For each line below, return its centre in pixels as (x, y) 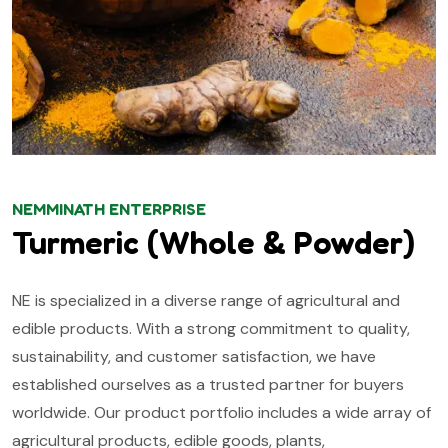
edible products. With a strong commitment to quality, (211, 328)
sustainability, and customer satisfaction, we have (194, 356)
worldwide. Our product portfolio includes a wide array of (221, 412)
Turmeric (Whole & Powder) (213, 242)
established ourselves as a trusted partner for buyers (208, 384)
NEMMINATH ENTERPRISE (109, 208)
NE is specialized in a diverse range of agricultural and (206, 300)
